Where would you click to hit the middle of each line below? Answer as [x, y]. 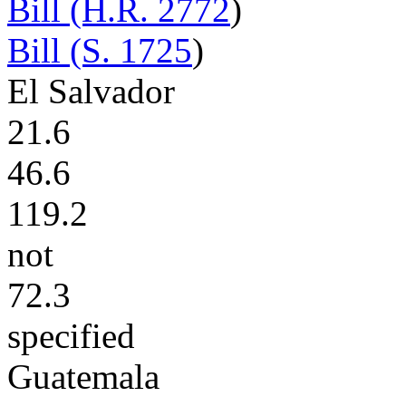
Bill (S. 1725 [100, 50]
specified [71, 336]
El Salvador [91, 91]
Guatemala [83, 377]
